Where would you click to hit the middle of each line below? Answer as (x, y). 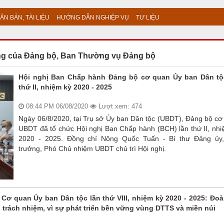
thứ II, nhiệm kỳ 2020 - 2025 (65, 87)
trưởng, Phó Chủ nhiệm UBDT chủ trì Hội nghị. (92, 149)
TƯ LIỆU (148, 17)
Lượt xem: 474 (119, 106)
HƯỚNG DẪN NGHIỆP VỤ (93, 17)
